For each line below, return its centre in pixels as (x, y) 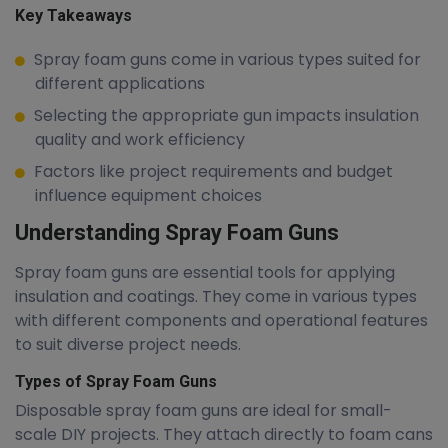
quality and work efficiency (140, 139)
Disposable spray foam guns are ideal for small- (203, 410)
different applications (120, 83)
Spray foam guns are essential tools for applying (205, 272)
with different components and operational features (221, 320)
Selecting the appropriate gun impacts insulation (224, 115)
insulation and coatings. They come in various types (216, 296)
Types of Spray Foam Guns (116, 381)
